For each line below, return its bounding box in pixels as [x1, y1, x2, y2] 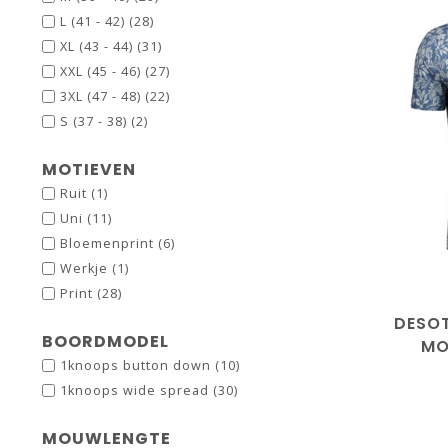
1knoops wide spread [60, 382, 213, 399]
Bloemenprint [60, 235, 158, 252]
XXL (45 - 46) [60, 63, 145, 80]
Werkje [60, 260, 112, 277]
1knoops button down [60, 357, 215, 374]
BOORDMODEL [42, 330, 169, 353]
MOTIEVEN [42, 158, 136, 181]
